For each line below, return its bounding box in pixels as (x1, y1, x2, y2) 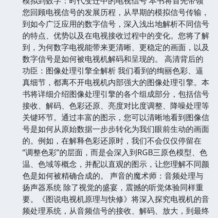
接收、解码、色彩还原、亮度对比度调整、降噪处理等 (22, 100, 209, 111)
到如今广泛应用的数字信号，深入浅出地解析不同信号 (22, 18, 209, 29)
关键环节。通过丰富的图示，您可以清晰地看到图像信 (22, 111, 209, 123)
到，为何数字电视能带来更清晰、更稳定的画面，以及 (22, 41, 209, 53)
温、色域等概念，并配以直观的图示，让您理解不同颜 (22, 158, 209, 169)
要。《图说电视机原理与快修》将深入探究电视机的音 (22, 193, 209, 204)
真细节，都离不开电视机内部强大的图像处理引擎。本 (22, 76, 209, 88)
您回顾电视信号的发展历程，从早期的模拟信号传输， (22, 6, 209, 18)
